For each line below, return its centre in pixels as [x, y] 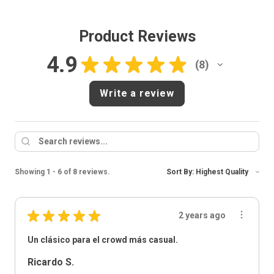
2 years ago [202, 216]
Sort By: [180, 172]
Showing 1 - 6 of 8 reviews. [62, 172]
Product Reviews [137, 37]
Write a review [137, 93]
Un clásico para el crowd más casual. [103, 239]
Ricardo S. [51, 262]
